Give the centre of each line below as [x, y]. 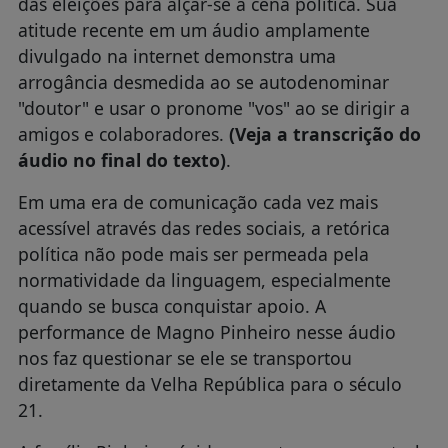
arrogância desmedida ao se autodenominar [203, 81]
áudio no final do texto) [121, 159]
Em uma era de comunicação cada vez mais [197, 201]
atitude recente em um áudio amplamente [193, 29]
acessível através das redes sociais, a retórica [203, 227]
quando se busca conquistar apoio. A [171, 305]
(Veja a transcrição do [324, 133]
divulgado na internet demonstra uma [176, 55]
